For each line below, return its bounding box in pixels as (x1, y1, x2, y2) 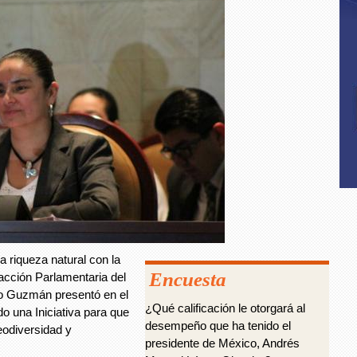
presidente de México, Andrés (145, 336, 300, 350)
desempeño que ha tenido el (145, 319, 291, 332)
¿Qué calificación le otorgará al (145, 301, 305, 315)
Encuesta (149, 269, 226, 290)
